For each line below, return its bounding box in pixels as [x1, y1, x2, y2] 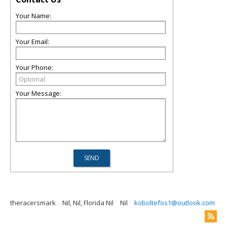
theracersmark [10, 198, 56, 207]
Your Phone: [16, 63, 53, 72]
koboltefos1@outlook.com [134, 198, 215, 207]
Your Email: [16, 37, 49, 46]
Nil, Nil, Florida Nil [62, 198, 113, 207]
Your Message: [16, 89, 61, 98]
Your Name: [16, 11, 51, 20]
